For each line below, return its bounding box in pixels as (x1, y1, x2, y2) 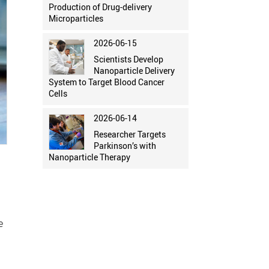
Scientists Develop (93, 53, 163, 65)
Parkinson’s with (93, 140, 156, 152)
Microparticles (48, 13, 103, 25)
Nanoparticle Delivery (93, 65, 175, 77)
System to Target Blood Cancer (48, 76, 165, 88)
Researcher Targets (93, 128, 166, 141)
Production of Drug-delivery (48, 1, 152, 13)
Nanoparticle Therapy (48, 151, 130, 163)
